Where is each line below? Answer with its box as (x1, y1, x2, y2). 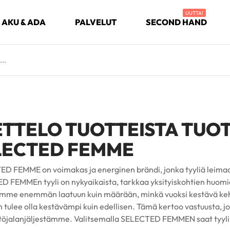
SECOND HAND (146, 17, 207, 28)
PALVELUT (75, 17, 117, 28)
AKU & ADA (2, 17, 46, 28)
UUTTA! (185, 10, 203, 17)
